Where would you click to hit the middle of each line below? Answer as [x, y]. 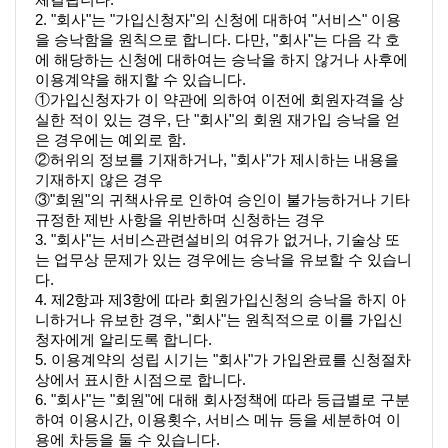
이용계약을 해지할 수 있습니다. [140, 79]
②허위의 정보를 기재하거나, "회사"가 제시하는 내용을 [217, 159]
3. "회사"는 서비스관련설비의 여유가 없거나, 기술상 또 [217, 239]
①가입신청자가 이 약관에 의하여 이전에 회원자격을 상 [219, 99]
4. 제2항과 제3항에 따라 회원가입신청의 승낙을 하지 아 [220, 299]
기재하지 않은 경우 [99, 179]
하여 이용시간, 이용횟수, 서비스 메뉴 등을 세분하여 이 [218, 419]
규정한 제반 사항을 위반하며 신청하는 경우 [180, 219]
